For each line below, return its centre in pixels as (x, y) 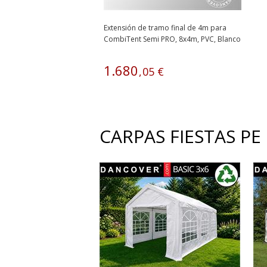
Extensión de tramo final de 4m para (165, 28)
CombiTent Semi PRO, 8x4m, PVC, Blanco (172, 39)
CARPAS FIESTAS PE (180, 136)
